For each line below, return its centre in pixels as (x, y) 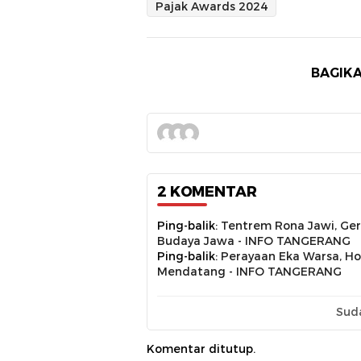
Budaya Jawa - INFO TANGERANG (254, 241)
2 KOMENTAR (207, 191)
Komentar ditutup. (201, 349)
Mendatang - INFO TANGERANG (249, 271)
